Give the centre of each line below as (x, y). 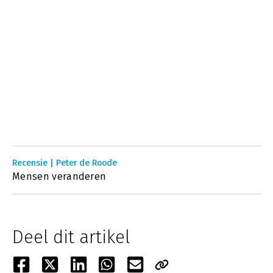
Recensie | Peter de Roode (65, 163)
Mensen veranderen (59, 176)
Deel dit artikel (71, 237)
